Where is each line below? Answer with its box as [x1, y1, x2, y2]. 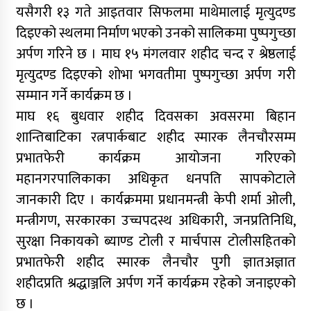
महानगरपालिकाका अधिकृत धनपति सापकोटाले [15, 167, 296, 191]
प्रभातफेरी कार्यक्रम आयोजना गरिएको [15, 146, 296, 170]
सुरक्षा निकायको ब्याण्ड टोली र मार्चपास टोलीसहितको [15, 229, 296, 253]
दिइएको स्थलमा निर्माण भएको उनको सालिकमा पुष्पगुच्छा [15, 21, 296, 45]
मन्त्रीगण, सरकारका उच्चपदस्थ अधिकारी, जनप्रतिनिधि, [15, 208, 296, 233]
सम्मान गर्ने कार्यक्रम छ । [15, 83, 133, 108]
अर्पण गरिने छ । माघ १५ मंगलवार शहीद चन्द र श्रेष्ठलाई [15, 42, 296, 66]
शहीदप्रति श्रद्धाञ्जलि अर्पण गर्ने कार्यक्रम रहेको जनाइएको [15, 271, 296, 295]
